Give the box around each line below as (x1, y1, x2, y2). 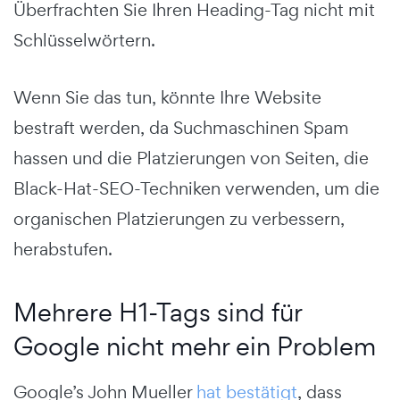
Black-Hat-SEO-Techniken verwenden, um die (13, 176, 379, 200)
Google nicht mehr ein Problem (13, 329, 376, 362)
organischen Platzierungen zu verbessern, (13, 206, 345, 230)
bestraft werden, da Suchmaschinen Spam (13, 115, 349, 139)
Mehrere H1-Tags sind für (13, 295, 302, 329)
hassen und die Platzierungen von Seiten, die (13, 146, 369, 170)
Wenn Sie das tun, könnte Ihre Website (13, 85, 321, 109)
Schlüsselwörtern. (13, 28, 155, 52)
